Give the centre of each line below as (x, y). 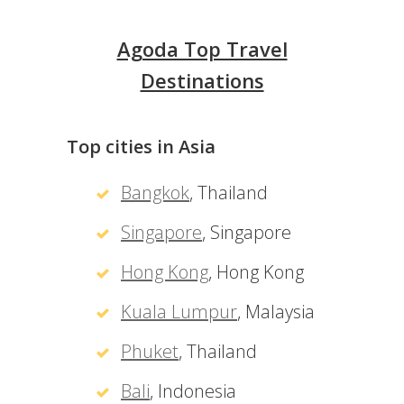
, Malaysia (276, 312)
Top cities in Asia (141, 147)
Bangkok (155, 193)
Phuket (150, 351)
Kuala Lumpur (179, 312)
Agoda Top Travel (202, 49)
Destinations (202, 80)
